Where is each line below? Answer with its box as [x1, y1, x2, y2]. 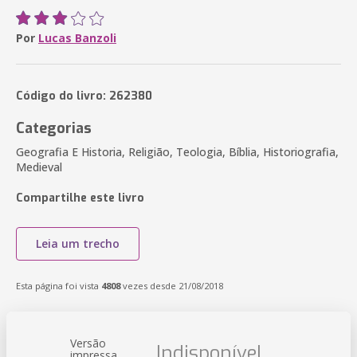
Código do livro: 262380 [16, 88, 152, 104]
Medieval [16, 159, 62, 175]
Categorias [16, 119, 92, 138]
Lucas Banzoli [38, 30, 116, 45]
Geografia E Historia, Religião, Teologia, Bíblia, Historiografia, [16, 144, 339, 159]
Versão [70, 335, 106, 351]
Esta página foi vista [16, 280, 101, 292]
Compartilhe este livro [16, 190, 144, 206]
